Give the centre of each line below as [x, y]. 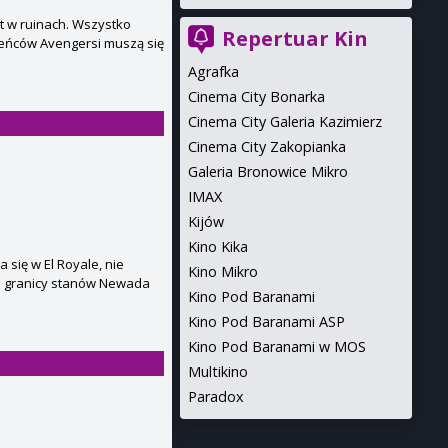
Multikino [218, 371]
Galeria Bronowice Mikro [268, 171]
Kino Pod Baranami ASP [266, 321]
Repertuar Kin [295, 38]
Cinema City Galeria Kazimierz [285, 121]
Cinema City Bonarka [256, 96]
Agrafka [213, 71]
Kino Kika [218, 246]
